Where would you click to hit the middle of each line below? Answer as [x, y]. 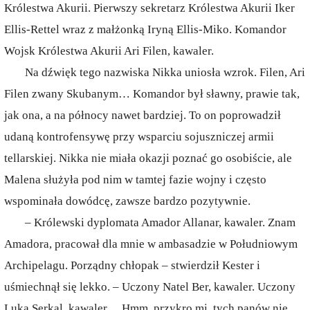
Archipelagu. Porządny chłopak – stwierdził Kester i [132, 265]
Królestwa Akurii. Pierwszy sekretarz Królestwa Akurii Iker [149, 8]
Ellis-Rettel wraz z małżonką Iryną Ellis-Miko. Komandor [145, 29]
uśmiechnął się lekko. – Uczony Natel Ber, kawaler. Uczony [150, 287]
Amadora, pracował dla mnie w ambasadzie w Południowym [151, 244]
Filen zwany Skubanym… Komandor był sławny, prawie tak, [152, 94]
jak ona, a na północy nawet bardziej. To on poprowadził [143, 115]
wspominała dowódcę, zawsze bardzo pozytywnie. [127, 201]
